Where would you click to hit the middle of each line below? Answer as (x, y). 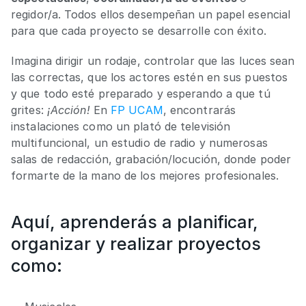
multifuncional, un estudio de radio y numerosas (139, 143)
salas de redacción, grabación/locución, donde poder (151, 159)
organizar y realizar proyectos (136, 244)
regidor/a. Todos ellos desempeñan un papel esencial (151, 14)
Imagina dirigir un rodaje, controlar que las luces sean (153, 61)
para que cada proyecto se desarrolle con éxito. (140, 31)
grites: (29, 110)
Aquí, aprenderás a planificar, (135, 222)
